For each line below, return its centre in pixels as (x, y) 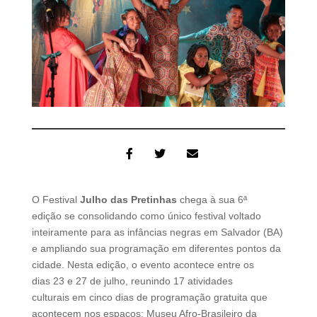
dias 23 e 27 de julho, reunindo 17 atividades (132, 281)
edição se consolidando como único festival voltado (146, 215)
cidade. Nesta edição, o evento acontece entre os (143, 264)
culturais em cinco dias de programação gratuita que (149, 297)
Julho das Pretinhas (128, 199)
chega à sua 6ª (212, 199)
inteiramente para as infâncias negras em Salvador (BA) (157, 232)
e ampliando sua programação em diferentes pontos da (156, 248)
